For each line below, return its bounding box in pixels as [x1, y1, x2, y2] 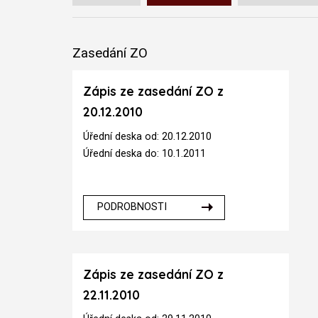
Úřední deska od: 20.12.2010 [83, 130, 212, 143]
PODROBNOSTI [97, 201, 168, 214]
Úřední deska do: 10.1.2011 [83, 147, 207, 160]
